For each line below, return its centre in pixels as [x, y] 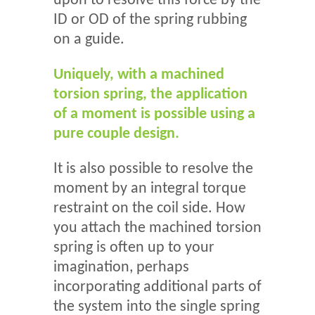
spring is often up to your [134, 248]
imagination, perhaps [121, 268]
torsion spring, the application [150, 94]
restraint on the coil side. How [149, 209]
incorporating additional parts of [157, 288]
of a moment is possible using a [154, 114]
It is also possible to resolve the [153, 169]
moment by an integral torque [150, 189]
